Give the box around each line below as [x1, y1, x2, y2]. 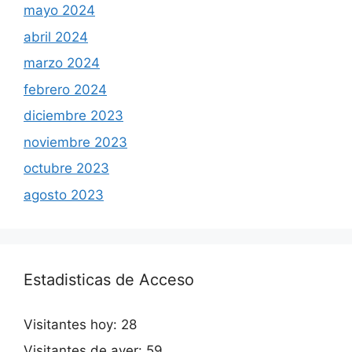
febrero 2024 [24, 81, 107, 97]
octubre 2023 [24, 160, 109, 177]
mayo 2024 [24, 2, 95, 19]
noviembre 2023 [24, 134, 127, 150]
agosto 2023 [24, 186, 104, 203]
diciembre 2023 [24, 108, 123, 124]
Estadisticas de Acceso [24, 269, 194, 289]
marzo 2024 [24, 55, 100, 71]
